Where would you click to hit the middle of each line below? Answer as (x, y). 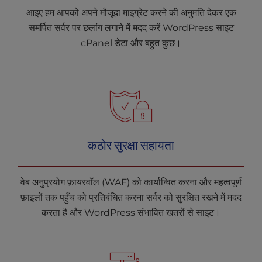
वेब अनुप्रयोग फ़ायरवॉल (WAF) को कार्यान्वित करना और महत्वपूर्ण (131, 182)
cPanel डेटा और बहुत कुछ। (131, 43)
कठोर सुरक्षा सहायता (131, 145)
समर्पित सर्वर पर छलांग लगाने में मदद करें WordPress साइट (131, 28)
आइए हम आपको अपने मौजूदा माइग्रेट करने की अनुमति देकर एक (131, 13)
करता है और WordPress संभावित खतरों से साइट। (131, 213)
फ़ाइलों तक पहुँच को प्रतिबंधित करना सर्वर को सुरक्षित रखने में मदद (131, 197)
